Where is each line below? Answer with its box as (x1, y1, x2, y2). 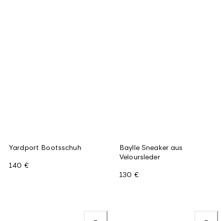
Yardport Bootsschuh (9, 143, 81, 151)
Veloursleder (119, 152, 160, 161)
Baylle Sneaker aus (119, 143, 183, 151)
